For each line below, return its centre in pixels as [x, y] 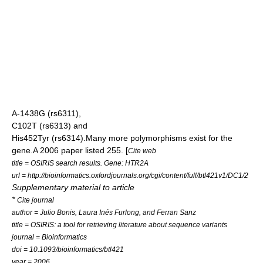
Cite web [142, 150]
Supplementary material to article [73, 187]
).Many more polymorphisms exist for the [156, 138]
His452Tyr [31, 138]
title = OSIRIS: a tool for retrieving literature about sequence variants [119, 224]
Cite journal [36, 200]
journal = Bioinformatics [49, 237]
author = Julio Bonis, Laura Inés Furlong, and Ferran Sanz [104, 212]
